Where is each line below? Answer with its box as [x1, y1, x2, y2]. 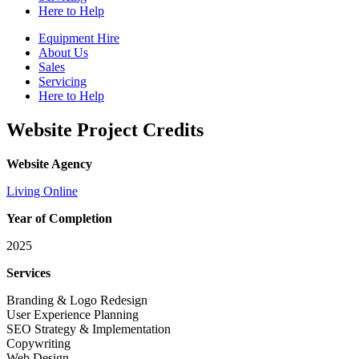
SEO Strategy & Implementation [6, 321, 171, 336]
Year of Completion [6, 211, 112, 225]
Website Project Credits [6, 119, 204, 140]
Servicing [38, 75, 87, 88]
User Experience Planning [6, 307, 139, 321]
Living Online [6, 184, 78, 198]
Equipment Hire [38, 31, 119, 45]
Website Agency [6, 156, 92, 171]
